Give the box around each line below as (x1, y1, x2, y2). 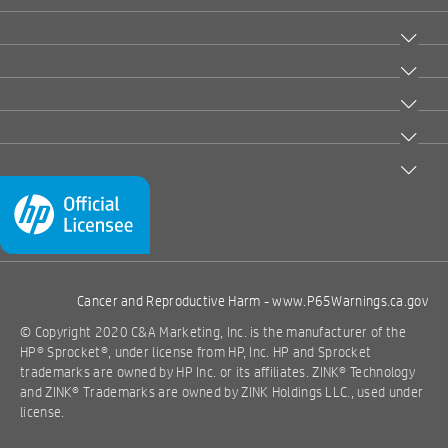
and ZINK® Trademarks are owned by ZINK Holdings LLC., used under (20, 383, 424, 402)
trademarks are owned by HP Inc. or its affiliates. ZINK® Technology (20, 363, 416, 382)
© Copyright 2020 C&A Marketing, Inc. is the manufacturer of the (20, 323, 406, 342)
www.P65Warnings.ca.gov (272, 292, 428, 311)
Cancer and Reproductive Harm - (77, 292, 273, 311)
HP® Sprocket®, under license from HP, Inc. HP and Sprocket (20, 343, 372, 362)
